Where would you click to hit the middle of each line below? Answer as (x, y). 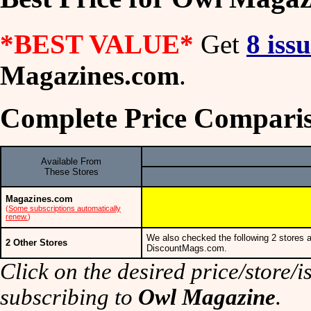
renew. (17, 216)
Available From (71, 161)
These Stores (71, 171)
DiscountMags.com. (187, 248)
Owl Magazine (207, 297)
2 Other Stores (36, 242)
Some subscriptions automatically (65, 208)
